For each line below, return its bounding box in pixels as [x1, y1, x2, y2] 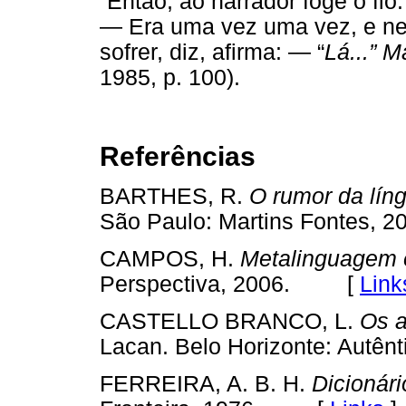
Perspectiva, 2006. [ [100, 271, 360, 296]
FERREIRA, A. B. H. [100, 372, 312, 397]
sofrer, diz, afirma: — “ [100, 40, 324, 65]
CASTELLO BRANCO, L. [100, 309, 360, 334]
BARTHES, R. [100, 183, 249, 208]
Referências [100, 140, 256, 171]
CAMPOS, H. [100, 246, 240, 271]
